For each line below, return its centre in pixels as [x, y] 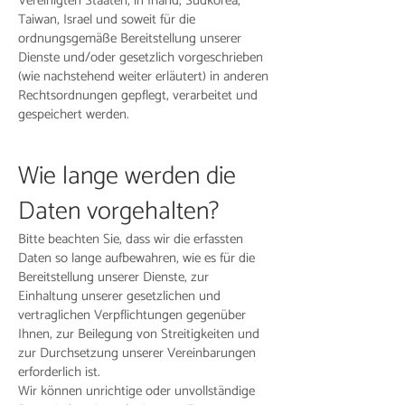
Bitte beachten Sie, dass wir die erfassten [131, 239]
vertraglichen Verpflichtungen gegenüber [132, 315]
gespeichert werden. [74, 114]
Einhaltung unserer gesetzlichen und [119, 296]
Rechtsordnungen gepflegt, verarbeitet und [138, 95]
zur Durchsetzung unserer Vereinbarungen [137, 353]
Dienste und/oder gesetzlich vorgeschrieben [141, 57]
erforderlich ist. [59, 372]
